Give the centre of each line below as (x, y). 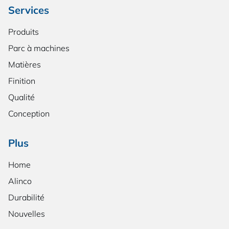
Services (29, 10)
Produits (24, 32)
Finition (22, 81)
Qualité (21, 97)
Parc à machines (39, 48)
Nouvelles (27, 214)
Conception (29, 114)
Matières (25, 65)
